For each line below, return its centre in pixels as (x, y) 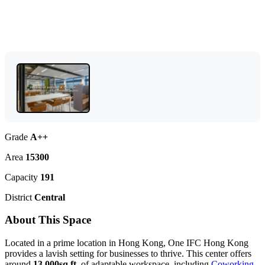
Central (50, 197)
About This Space (48, 220)
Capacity (22, 177)
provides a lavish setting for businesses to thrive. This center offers (128, 253)
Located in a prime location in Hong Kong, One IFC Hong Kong (127, 243)
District (20, 197)
